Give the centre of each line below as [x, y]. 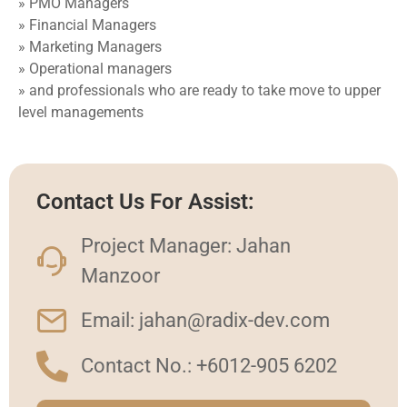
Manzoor [120, 276]
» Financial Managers [87, 25]
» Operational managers [95, 68]
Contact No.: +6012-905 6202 [208, 366]
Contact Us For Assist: [145, 202]
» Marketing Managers [90, 46]
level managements [81, 112]
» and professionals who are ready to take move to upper [199, 90]
